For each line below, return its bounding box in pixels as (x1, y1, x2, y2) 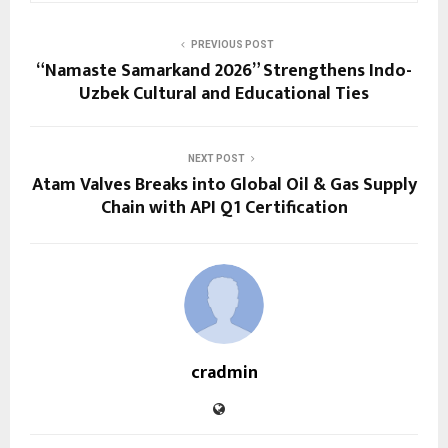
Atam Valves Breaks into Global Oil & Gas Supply (31, 169, 417, 200)
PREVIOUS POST (190, 38, 274, 50)
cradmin (190, 357, 258, 388)
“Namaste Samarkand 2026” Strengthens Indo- (36, 55, 412, 86)
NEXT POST (187, 152, 245, 164)
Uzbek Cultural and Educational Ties (79, 78, 369, 109)
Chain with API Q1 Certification (100, 192, 348, 223)
